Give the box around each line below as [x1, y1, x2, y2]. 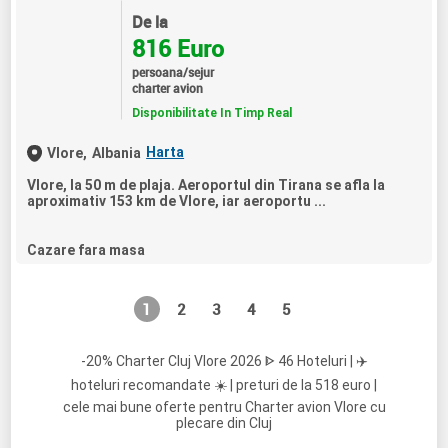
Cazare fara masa [27, 242, 146, 259]
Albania [92, 144, 142, 161]
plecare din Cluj [176, 415, 272, 432]
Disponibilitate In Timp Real [131, 105, 292, 120]
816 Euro [131, 32, 224, 64]
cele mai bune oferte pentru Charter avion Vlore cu [62, 399, 386, 416]
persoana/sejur [131, 63, 214, 80]
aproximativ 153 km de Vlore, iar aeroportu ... [27, 193, 327, 210]
